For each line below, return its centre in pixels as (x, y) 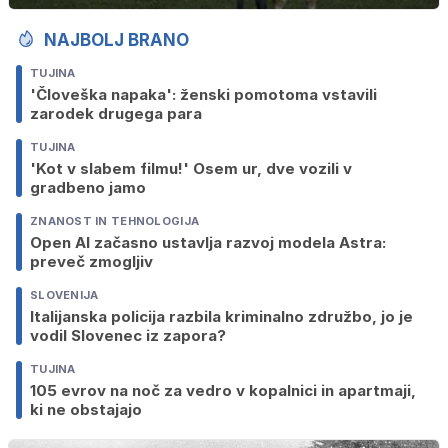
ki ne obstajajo (86, 409)
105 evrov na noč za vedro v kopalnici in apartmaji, (223, 390)
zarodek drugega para (116, 113)
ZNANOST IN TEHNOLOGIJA (115, 220)
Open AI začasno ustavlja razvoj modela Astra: (208, 242)
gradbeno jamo (88, 187)
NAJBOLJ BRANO (116, 39)
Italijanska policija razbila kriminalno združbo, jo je (221, 316)
